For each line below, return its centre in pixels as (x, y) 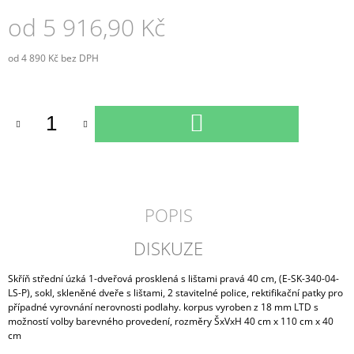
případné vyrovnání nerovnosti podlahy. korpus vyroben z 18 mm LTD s (163, 307)
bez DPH (79, 58)
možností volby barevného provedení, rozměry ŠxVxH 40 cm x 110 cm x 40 (171, 321)
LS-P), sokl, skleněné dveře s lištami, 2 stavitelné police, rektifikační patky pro (175, 292)
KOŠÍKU (232, 130)
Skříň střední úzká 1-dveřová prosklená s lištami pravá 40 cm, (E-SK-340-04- (173, 278)
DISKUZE (169, 248)
